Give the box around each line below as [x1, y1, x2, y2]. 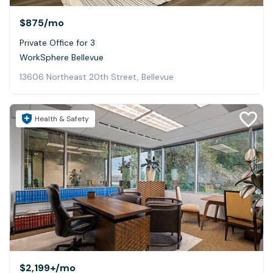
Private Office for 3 [19, 37, 95, 49]
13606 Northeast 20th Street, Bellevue [19, 71, 174, 83]
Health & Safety [35, 114, 89, 124]
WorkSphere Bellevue [19, 52, 104, 63]
